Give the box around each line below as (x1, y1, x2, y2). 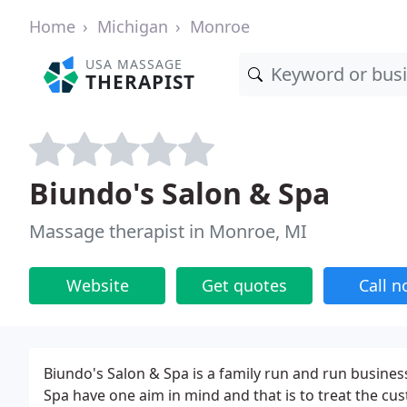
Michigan (97, 15, 168, 37)
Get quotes (202, 274, 287, 296)
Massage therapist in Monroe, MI (29, 219, 307, 243)
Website (65, 274, 129, 296)
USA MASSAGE (85, 55, 184, 73)
